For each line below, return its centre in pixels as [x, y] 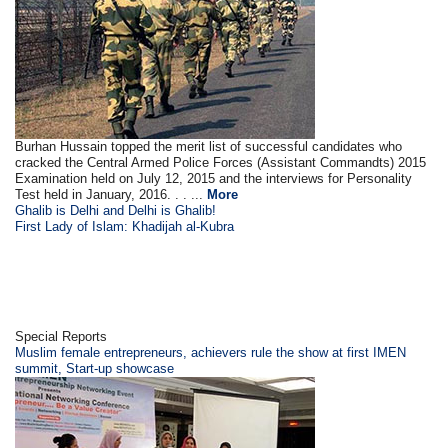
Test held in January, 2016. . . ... [111, 194]
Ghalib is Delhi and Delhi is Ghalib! [116, 210]
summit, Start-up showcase [95, 368]
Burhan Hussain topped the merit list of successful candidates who [209, 146]
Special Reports [61, 336]
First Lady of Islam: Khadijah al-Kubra [125, 226]
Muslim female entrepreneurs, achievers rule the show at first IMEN [211, 352]
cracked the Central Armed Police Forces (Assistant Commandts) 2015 [221, 162]
